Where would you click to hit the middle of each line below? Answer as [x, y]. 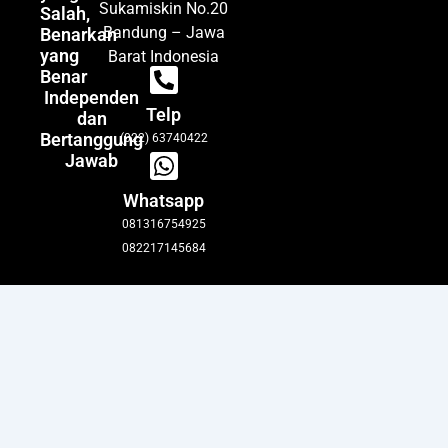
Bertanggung [91, 139]
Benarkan [78, 34]
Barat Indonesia [164, 56]
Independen [91, 97]
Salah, [65, 13]
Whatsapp [164, 200]
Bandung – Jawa [163, 32]
